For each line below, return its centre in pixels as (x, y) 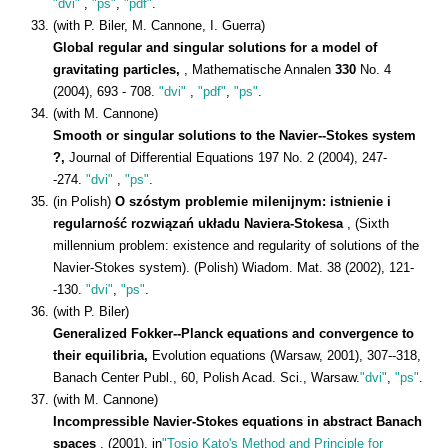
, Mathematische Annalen (259, 69)
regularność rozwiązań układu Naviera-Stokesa (200, 223)
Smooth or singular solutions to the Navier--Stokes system (234, 135)
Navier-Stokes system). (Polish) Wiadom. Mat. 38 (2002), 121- (233, 267)
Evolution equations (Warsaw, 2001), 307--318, (286, 355)
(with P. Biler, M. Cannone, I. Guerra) (159, 25)
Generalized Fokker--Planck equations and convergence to (233, 333)
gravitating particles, (118, 69)
